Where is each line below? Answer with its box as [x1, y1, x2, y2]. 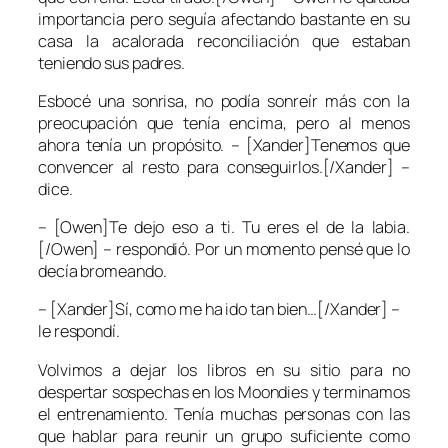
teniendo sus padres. [38, 51, 185, 74]
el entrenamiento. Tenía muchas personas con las [38, 402, 410, 425]
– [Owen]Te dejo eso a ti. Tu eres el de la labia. [38, 216, 410, 239]
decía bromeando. [38, 260, 167, 283]
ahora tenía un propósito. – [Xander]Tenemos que [38, 133, 410, 156]
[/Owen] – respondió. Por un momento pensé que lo [38, 238, 410, 261]
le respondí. [38, 320, 120, 343]
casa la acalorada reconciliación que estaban [38, 29, 410, 52]
